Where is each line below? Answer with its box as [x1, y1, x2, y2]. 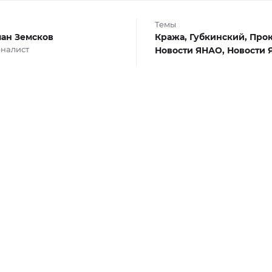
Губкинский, [189, 32, 250, 42]
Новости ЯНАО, [154, 45, 227, 56]
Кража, [154, 32, 189, 42]
